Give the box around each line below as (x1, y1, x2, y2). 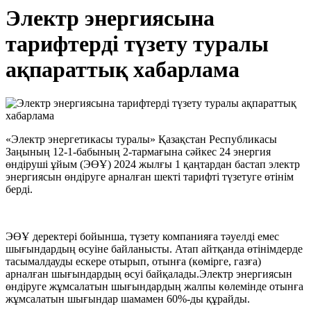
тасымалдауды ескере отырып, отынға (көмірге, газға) (6, 255, 261, 268)
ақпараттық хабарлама (6, 57, 239, 82)
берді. (6, 183, 33, 196)
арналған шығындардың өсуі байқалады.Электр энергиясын (6, 268, 292, 280)
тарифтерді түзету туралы (6, 31, 269, 56)
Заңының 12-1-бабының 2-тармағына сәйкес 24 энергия (6, 146, 271, 158)
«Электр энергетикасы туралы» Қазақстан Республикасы (6, 133, 277, 146)
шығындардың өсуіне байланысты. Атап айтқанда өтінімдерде (6, 243, 303, 255)
